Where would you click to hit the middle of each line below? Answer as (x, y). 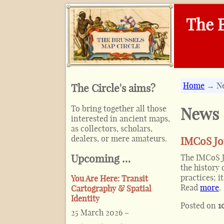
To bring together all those (119, 108)
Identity (85, 199)
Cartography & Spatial (111, 189)
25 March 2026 (97, 213)
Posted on (199, 206)
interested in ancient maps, (120, 118)
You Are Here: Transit (109, 179)
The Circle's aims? (113, 88)
